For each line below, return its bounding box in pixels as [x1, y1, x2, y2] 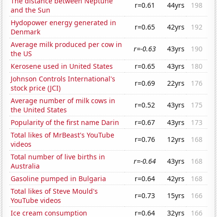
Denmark [11, 27, 41, 37]
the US [11, 49, 32, 59]
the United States [11, 105, 67, 115]
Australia [11, 161, 40, 171]
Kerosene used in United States [11, 62, 113, 71]
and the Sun [11, 5, 51, 15]
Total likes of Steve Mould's [11, 186, 98, 196]
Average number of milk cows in [11, 96, 116, 106]
